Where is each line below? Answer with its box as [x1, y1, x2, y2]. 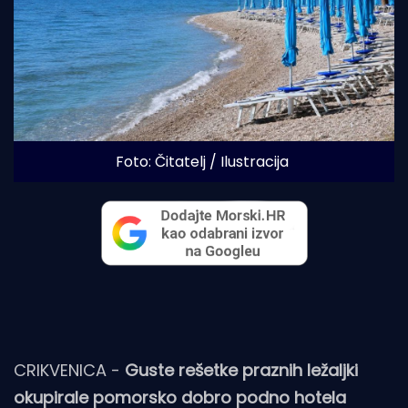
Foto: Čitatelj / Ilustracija [115, 150, 289, 172]
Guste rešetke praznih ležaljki [125, 358, 358, 382]
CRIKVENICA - [14, 358, 125, 382]
